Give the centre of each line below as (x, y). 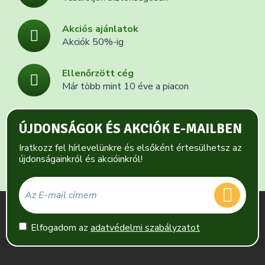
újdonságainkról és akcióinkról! (81, 159)
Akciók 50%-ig (93, 42)
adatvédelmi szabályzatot (145, 228)
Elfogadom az (61, 228)
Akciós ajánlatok (100, 29)
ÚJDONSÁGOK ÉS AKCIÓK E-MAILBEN (130, 129)
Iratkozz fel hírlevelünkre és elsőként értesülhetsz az (130, 148)
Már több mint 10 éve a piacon (125, 87)
